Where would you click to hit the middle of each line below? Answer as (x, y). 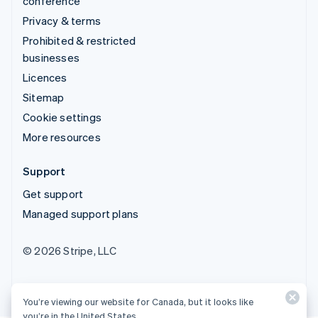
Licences (45, 77)
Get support (53, 193)
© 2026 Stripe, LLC (70, 250)
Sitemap (44, 97)
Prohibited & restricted (79, 40)
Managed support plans (81, 213)
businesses (51, 57)
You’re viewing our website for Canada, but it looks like (138, 301)
